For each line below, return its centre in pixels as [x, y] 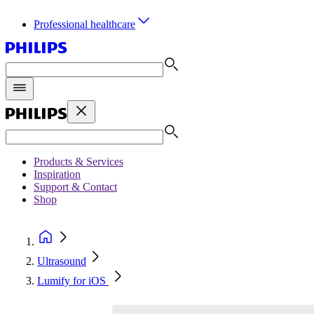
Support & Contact [75, 187]
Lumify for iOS [73, 281]
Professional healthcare [84, 24]
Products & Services [78, 162]
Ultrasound [62, 261]
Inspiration [57, 174]
